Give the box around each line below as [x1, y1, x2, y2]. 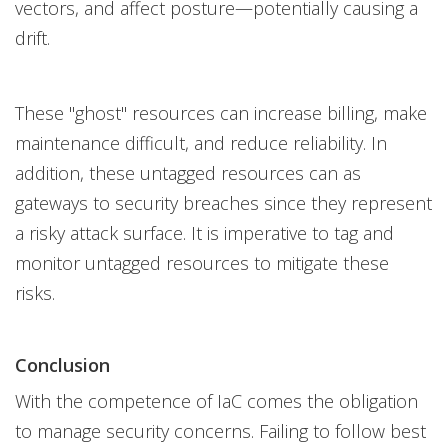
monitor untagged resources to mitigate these [15, 251, 389, 275]
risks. [15, 281, 55, 305]
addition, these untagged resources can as [15, 161, 361, 185]
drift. [15, 26, 50, 50]
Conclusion [15, 353, 110, 377]
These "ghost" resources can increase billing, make [15, 101, 427, 125]
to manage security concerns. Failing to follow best [15, 419, 426, 443]
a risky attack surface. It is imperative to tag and [15, 221, 394, 245]
